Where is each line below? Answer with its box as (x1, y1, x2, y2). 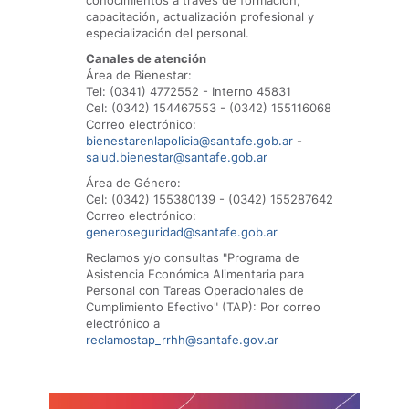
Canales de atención (86, 51, 206, 66)
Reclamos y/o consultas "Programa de (86, 250, 299, 265)
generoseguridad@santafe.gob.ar (86, 225, 278, 239)
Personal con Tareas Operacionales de (86, 283, 304, 298)
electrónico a (86, 316, 160, 330)
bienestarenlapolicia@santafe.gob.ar (86, 133, 293, 148)
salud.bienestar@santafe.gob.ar (86, 150, 267, 164)
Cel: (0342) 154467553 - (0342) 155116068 (86, 100, 331, 115)
